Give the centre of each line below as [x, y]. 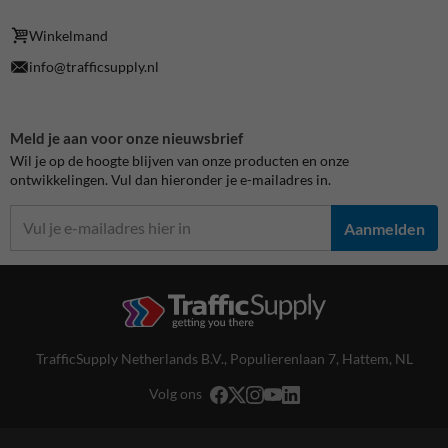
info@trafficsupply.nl [94, 67]
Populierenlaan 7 [282, 359]
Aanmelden [384, 228]
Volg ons [175, 394]
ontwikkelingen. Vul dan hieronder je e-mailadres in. [170, 180]
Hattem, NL [377, 359]
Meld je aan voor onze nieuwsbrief [126, 137]
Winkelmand [69, 36]
